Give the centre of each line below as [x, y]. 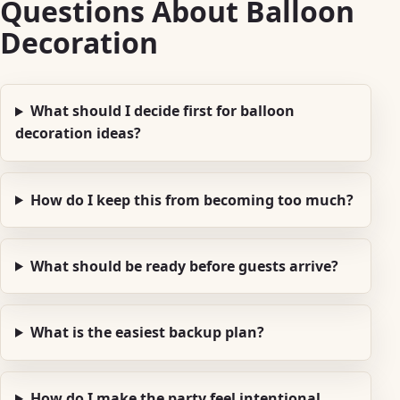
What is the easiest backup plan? [147, 332]
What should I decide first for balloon [162, 111]
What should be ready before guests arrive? [184, 266]
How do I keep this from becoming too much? [192, 200]
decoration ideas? [78, 133]
